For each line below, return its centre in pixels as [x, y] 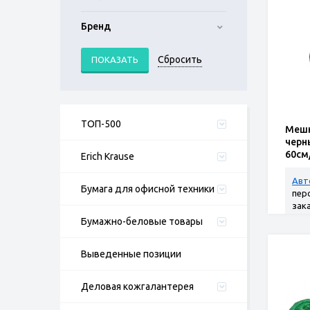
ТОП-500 [101, 124]
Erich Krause [108, 156]
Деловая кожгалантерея [137, 286]
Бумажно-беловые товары [142, 221]
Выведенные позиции [131, 254]
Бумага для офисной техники [148, 189]
